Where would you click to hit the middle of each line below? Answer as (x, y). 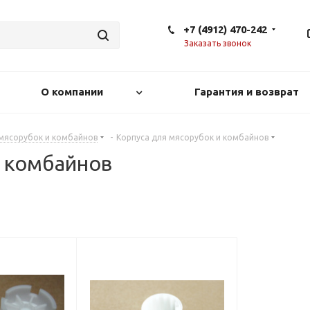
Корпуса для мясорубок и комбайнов (192, 137)
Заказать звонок (218, 43)
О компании (72, 92)
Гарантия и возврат (247, 92)
